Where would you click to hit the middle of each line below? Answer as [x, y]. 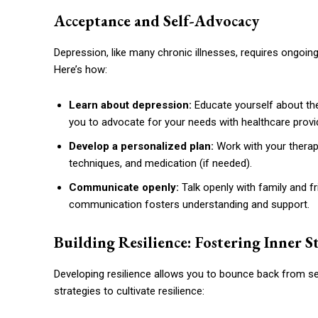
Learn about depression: [130, 105]
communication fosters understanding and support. [189, 205]
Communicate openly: [124, 188]
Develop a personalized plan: [141, 147]
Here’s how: [81, 70]
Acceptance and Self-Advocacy [157, 21]
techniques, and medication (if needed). [160, 164]
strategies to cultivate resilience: [129, 291]
